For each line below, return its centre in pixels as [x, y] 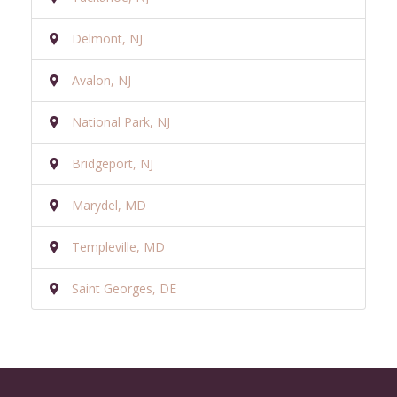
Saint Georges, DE [124, 288]
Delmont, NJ [107, 38]
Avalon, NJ [101, 80]
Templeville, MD [118, 246]
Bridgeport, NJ [113, 163]
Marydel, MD [109, 205]
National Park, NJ [121, 121]
